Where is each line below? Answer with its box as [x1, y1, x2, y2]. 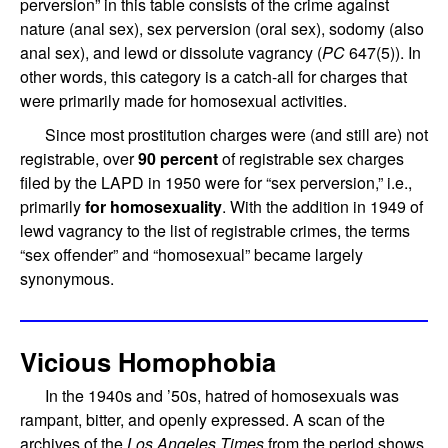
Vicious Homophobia [20, 342, 276, 380]
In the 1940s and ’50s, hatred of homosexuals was [45, 383, 399, 407]
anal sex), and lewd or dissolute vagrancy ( [20, 41, 322, 65]
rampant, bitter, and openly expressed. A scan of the [20, 407, 385, 431]
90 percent [138, 147, 218, 171]
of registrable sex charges [218, 147, 404, 171]
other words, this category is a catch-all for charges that [20, 65, 407, 89]
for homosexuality [85, 195, 222, 219]
